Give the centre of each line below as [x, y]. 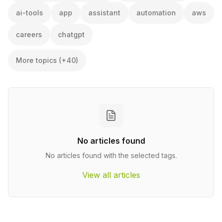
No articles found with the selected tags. [111, 155]
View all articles [111, 175]
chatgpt [71, 34]
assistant [104, 13]
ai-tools [29, 13]
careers [29, 34]
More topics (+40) [47, 60]
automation [156, 13]
